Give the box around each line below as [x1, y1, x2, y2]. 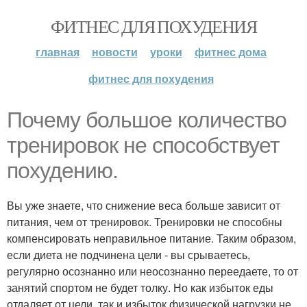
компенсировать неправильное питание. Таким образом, [7, 230, 296, 246]
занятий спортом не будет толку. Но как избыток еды [7, 280, 273, 295]
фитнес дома [194, 44, 267, 60]
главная [35, 44, 79, 60]
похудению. [7, 158, 118, 183]
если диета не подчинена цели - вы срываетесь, [7, 247, 250, 262]
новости [91, 44, 138, 60]
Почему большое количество [7, 108, 286, 132]
